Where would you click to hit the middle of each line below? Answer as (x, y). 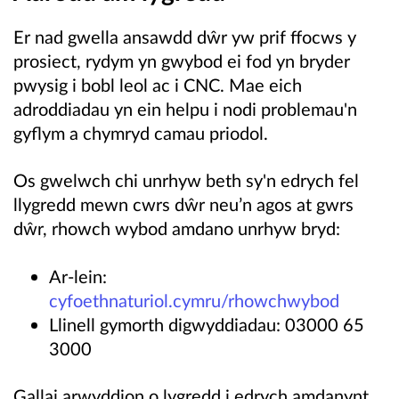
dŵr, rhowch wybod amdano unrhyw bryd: (177, 228)
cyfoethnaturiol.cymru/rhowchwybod (196, 300)
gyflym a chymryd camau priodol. (141, 133)
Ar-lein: (78, 276)
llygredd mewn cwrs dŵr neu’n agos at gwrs (183, 204)
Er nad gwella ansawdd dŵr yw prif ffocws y (185, 37)
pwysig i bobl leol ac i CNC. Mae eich (158, 85)
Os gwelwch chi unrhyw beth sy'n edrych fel (186, 180)
